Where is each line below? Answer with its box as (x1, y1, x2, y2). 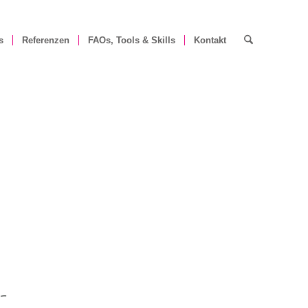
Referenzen (21, 35, 69, 45)
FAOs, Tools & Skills (87, 35, 175, 45)
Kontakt (193, 35, 226, 45)
